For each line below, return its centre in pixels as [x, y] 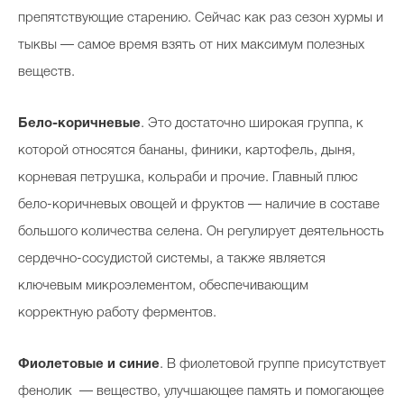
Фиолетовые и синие [89, 364]
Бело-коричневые [79, 123]
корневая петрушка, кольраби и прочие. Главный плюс [188, 177]
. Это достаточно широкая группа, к [252, 123]
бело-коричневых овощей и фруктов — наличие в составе [199, 204]
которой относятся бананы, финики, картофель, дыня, [187, 150]
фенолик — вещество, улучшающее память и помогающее [201, 391]
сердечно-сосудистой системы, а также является [172, 258]
